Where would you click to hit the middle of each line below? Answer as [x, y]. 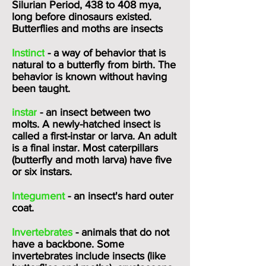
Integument [40, 196]
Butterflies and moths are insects [87, 28]
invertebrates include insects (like [89, 256]
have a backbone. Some [68, 244]
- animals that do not [121, 232]
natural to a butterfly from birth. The [94, 65]
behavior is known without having [89, 77]
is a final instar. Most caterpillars [85, 148]
